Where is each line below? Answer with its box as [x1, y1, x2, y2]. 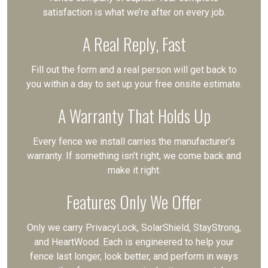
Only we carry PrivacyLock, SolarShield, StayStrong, [27, 222, 241, 233]
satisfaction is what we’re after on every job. [42, 7, 226, 18]
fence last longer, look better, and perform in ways [30, 251, 238, 262]
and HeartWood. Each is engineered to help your [34, 236, 234, 248]
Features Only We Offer [66, 190, 202, 214]
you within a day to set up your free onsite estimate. [26, 78, 242, 90]
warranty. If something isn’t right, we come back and [27, 150, 241, 162]
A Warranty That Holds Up [57, 103, 211, 128]
